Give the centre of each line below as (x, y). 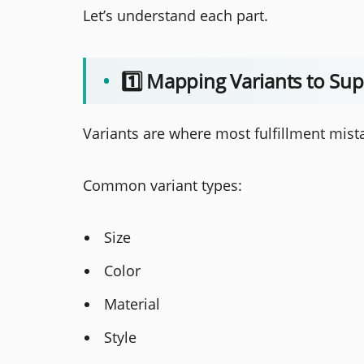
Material (132, 304)
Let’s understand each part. (175, 16)
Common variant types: (162, 186)
